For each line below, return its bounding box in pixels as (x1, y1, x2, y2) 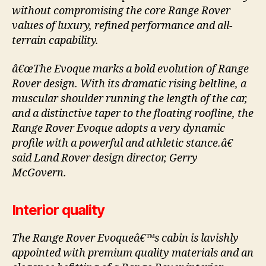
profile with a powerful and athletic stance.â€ (12, 136, 233, 150)
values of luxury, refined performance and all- (12, 19, 233, 33)
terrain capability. (12, 34, 99, 48)
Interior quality (12, 201, 105, 218)
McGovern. (12, 166, 66, 180)
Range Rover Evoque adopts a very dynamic (12, 121, 225, 135)
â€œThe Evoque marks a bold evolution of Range (12, 62, 249, 76)
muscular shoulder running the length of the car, (12, 91, 248, 106)
